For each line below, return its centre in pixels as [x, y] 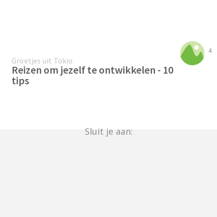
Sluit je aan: [108, 132]
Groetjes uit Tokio [42, 61]
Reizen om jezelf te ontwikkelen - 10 [93, 70]
